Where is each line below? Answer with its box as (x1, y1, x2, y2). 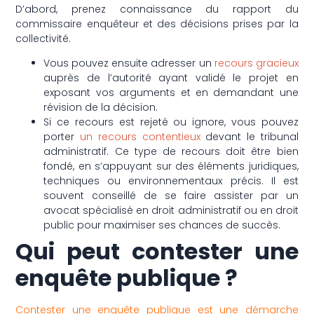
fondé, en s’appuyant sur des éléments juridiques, (43, 159, 299, 174)
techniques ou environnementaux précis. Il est (43, 174, 299, 189)
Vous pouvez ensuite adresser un (43, 56, 214, 71)
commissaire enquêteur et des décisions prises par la (15, 17, 299, 31)
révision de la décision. (43, 100, 158, 115)
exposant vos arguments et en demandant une (43, 86, 299, 100)
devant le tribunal (200, 130, 299, 144)
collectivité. (15, 32, 71, 46)
